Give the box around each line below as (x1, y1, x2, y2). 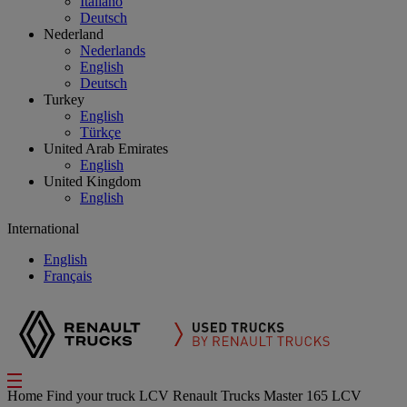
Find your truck (46, 388, 139, 403)
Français (44, 268, 92, 283)
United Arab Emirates (44, 141, 168, 156)
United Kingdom (44, 174, 141, 189)
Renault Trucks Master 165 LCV (173, 388, 362, 403)
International (7, 221, 79, 236)
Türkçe (80, 124, 121, 140)
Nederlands (80, 43, 145, 58)
